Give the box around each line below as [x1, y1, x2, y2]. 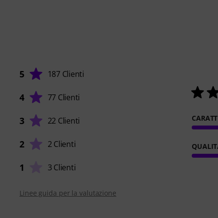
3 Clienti [47, 162, 76, 173]
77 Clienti [47, 91, 80, 103]
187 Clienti [47, 68, 84, 79]
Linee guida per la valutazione [19, 188, 116, 198]
